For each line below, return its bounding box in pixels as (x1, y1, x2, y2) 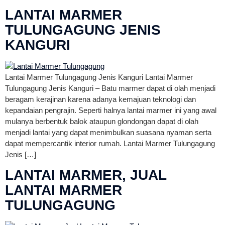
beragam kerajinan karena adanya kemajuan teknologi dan (5, 95, 196, 103)
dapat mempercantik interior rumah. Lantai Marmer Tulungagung (5, 139, 215, 148)
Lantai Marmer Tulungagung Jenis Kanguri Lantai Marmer (5, 73, 193, 81)
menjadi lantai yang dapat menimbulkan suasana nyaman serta (5, 128, 211, 137)
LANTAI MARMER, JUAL (5, 167, 166, 183)
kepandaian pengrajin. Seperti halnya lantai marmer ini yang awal (5, 106, 216, 115)
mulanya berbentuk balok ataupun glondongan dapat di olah (5, 117, 198, 126)
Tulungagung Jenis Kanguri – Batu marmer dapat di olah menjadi (5, 84, 215, 92)
